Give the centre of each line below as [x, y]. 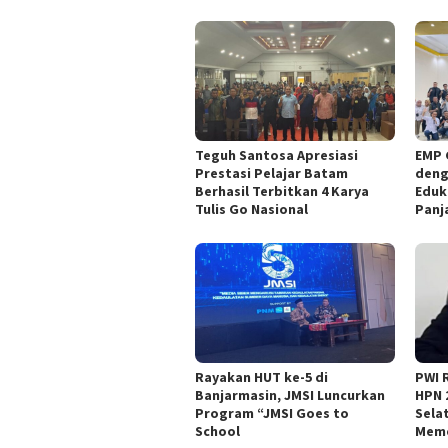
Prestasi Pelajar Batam [271, 172]
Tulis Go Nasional [251, 208]
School [217, 430]
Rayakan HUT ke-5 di [261, 376]
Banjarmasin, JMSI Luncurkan [290, 394]
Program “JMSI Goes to [272, 412]
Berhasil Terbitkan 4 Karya [282, 190]
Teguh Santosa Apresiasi [276, 154]
